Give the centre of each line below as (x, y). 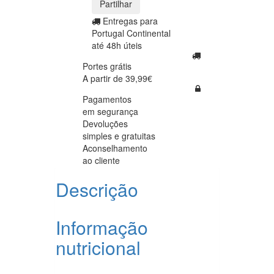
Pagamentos (107, 99)
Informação (102, 227)
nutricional (98, 247)
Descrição (97, 189)
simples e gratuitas (119, 135)
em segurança (110, 111)
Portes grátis (107, 66)
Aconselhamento (115, 148)
